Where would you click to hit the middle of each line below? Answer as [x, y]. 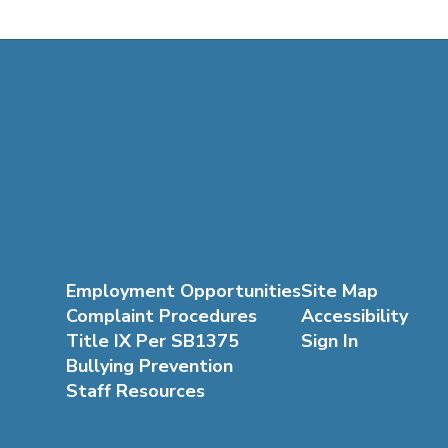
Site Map [339, 291]
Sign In [329, 341]
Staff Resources [135, 391]
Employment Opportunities [183, 291]
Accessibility [354, 316]
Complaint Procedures [161, 316]
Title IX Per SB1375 [152, 341]
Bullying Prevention [149, 366]
